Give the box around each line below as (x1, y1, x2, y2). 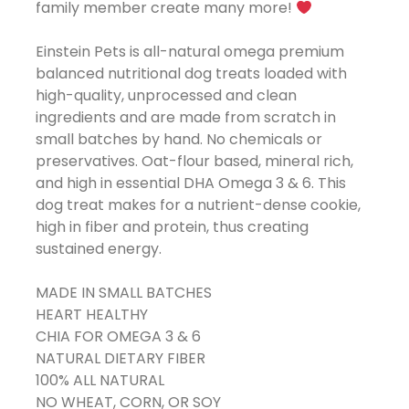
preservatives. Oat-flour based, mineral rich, (35, 151, 353, 172)
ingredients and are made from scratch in (35, 107, 336, 128)
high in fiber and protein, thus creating (35, 216, 309, 237)
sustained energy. (35, 238, 162, 259)
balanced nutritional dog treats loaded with (35, 63, 347, 84)
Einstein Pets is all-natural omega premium (35, 41, 344, 62)
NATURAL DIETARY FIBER (35, 348, 205, 369)
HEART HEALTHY (35, 304, 148, 325)
